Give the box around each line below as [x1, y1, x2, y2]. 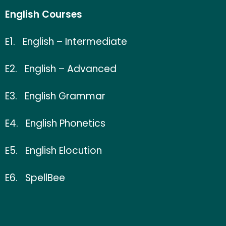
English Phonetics [18, 117, 105, 130]
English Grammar [25, 89, 105, 103]
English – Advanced [25, 62, 117, 76]
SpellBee [25, 171, 65, 185]
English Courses [5, 8, 82, 21]
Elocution [59, 144, 102, 157]
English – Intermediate [23, 35, 127, 48]
